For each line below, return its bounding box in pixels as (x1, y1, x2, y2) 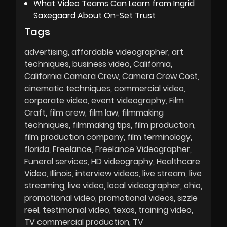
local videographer (107, 180, 180, 192)
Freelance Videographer (95, 143, 190, 156)
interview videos (75, 168, 139, 180)
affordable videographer (71, 46, 168, 58)
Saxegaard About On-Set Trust (33, 10, 156, 22)
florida (24, 143, 49, 156)
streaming (24, 180, 64, 192)
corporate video (24, 95, 88, 107)
